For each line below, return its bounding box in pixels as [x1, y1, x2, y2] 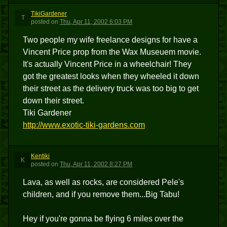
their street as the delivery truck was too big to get [23, 84, 199, 93]
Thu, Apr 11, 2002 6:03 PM [60, 18, 132, 25]
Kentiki [31, 153, 50, 160]
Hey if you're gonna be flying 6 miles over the [23, 214, 183, 223]
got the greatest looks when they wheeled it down [23, 72, 199, 81]
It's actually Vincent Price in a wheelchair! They [23, 60, 192, 68]
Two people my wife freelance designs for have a [23, 35, 198, 44]
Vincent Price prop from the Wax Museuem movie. [23, 48, 201, 56]
